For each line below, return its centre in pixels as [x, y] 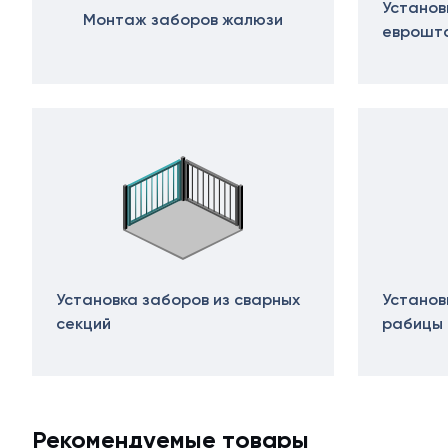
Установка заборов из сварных [178, 299]
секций [83, 323]
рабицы [412, 323]
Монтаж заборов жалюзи [183, 19]
